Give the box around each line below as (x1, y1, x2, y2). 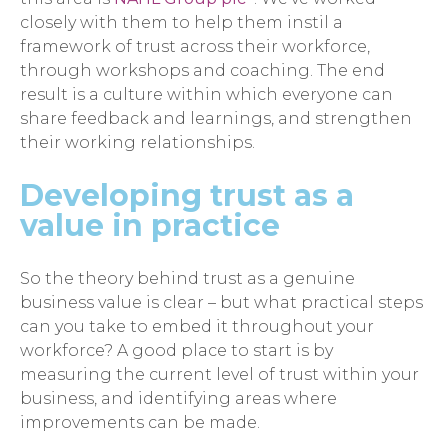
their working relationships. (20, 133, 255, 153)
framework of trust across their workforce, (20, 37, 370, 57)
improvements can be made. (20, 412, 260, 432)
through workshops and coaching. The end (20, 61, 385, 81)
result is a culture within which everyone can (20, 85, 393, 105)
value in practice (20, 207, 280, 245)
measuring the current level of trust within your (20, 364, 419, 384)
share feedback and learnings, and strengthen (20, 109, 412, 129)
